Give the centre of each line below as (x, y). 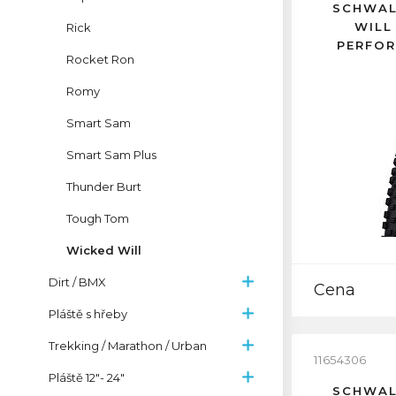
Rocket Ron (100, 59)
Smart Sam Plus (111, 155)
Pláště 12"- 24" (87, 377)
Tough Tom (98, 218)
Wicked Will (104, 250)
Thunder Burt (104, 187)
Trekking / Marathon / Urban (128, 346)
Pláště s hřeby (88, 314)
